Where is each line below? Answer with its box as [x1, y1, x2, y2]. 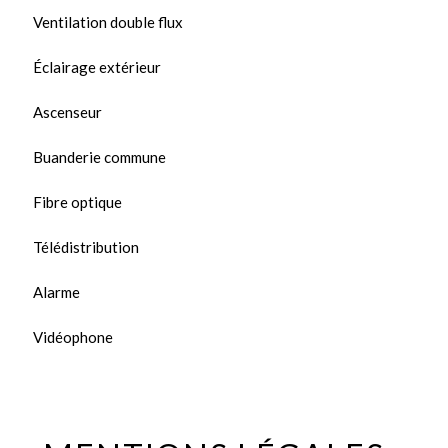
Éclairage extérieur [33, 57, 161, 76]
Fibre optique [33, 192, 122, 211]
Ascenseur [33, 102, 102, 121]
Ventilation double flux [33, 12, 183, 31]
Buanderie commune [33, 147, 166, 166]
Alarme [33, 282, 80, 301]
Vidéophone [33, 327, 113, 346]
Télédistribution [33, 237, 139, 256]
